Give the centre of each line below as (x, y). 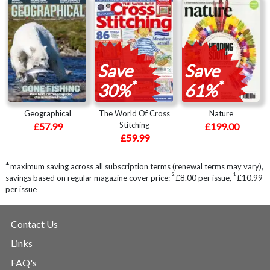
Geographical (47, 113)
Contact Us (34, 224)
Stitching (134, 124)
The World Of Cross (134, 113)
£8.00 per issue (202, 177)
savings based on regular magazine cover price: (89, 177)
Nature (221, 113)
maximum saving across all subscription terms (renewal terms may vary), (137, 166)
